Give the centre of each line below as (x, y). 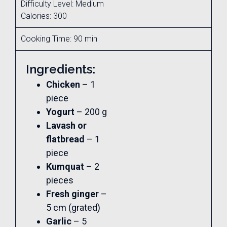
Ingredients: (61, 69)
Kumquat (65, 166)
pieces (60, 180)
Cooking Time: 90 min (59, 39)
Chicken (63, 84)
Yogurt (60, 111)
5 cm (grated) (73, 207)
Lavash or (66, 125)
